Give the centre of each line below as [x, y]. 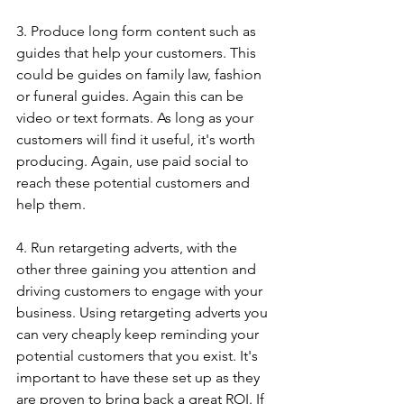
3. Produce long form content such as [138, 31]
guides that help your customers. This [138, 53]
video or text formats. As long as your [137, 118]
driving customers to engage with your [141, 291]
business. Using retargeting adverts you [144, 312]
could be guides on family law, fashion [141, 74]
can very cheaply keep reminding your [139, 334]
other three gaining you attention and [138, 269]
